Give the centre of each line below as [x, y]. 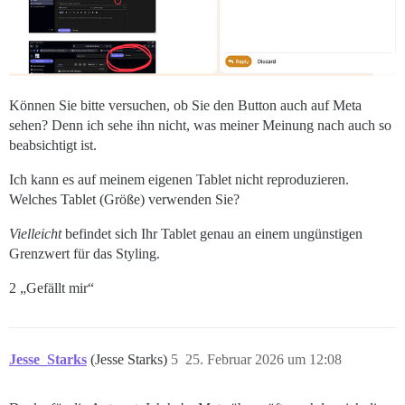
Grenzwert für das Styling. [85, 253]
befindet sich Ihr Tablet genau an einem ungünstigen [212, 233]
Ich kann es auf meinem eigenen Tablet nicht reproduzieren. [179, 179]
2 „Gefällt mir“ [52, 287]
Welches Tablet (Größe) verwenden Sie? [124, 199]
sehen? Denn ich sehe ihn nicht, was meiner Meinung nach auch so [200, 125]
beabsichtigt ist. [53, 145]
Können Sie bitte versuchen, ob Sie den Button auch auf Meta [185, 105]
